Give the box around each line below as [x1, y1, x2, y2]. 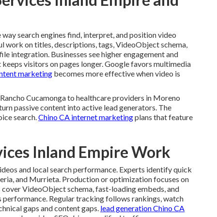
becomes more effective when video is [52, 69, 180, 78]
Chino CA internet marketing [38, 112, 133, 122]
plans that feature [133, 112, 193, 122]
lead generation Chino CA [100, 203, 185, 213]
